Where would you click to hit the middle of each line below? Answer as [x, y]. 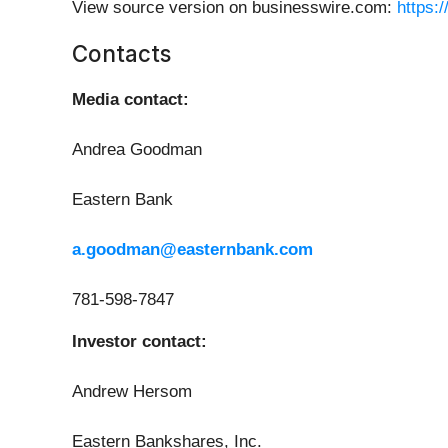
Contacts [121, 54]
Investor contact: [139, 342]
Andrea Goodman [137, 150]
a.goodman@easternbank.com [192, 250]
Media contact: [130, 100]
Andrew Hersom [132, 392]
